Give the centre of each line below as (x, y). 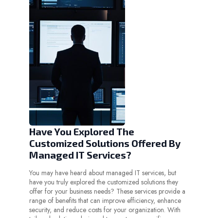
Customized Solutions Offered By (105, 143)
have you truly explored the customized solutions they (104, 182)
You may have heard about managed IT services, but (103, 173)
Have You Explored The (82, 132)
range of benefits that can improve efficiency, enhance (105, 201)
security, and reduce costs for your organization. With (105, 210)
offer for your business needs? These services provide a (107, 191)
